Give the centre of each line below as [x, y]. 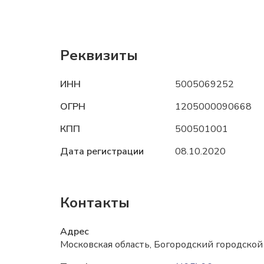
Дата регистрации [102, 151]
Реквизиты [99, 55]
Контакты [95, 203]
